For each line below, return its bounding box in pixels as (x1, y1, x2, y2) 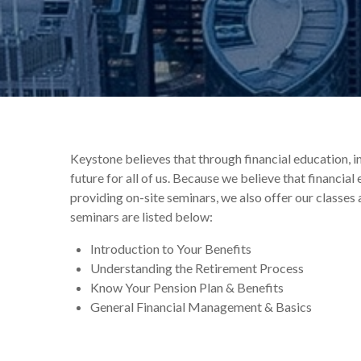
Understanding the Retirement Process (90, 260, 304, 276)
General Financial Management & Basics (90, 299, 312, 314)
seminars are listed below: (70, 209, 213, 224)
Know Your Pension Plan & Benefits (90, 280, 284, 295)
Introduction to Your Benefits (90, 241, 251, 256)
